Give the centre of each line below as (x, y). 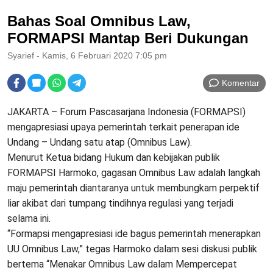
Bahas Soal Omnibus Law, (99, 21)
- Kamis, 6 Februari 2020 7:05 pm (101, 56)
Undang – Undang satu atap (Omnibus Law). (100, 143)
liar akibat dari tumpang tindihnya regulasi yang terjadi (120, 204)
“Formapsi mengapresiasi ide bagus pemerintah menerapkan (134, 234)
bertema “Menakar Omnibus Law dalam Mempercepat (122, 264)
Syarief (21, 56)
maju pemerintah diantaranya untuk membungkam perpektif (133, 188)
